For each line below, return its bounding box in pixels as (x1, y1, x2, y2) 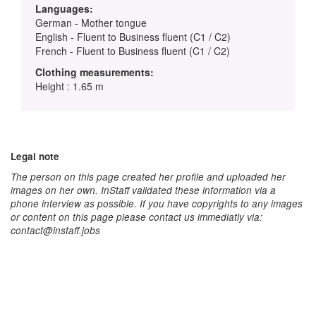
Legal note (11, 149, 59, 163)
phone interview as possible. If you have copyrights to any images (11, 196, 303, 210)
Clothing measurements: (35, 64, 154, 79)
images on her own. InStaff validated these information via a (11, 183, 276, 197)
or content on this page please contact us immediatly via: (11, 209, 262, 224)
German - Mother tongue (35, 15, 147, 30)
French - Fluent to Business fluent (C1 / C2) (35, 43, 230, 58)
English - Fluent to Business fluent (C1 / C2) (35, 29, 231, 44)
